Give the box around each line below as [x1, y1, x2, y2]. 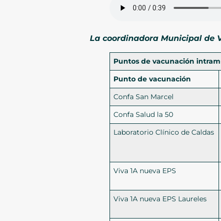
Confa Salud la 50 [113, 110, 174, 119]
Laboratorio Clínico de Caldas [113, 128, 215, 137]
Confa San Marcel [113, 92, 174, 102]
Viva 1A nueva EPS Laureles [113, 194, 207, 204]
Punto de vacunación [113, 74, 191, 84]
